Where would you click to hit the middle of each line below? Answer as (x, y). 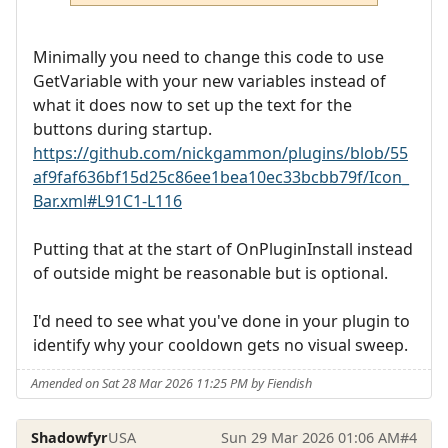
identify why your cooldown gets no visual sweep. (220, 344)
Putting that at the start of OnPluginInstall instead (223, 248)
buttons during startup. (122, 128)
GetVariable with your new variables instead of (209, 80)
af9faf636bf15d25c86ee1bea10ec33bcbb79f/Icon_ (221, 176)
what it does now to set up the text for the (192, 104)
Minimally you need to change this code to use (208, 56)
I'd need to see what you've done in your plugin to (221, 320)
